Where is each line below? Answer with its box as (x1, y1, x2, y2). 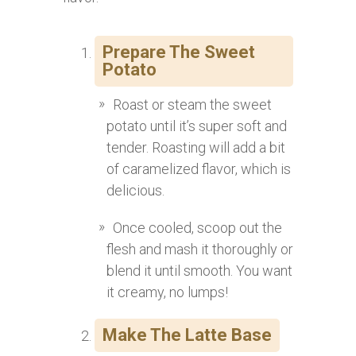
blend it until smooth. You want (106, 262, 292, 280)
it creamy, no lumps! (106, 284, 228, 301)
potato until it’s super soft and (106, 118, 287, 135)
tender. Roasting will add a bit (106, 139, 285, 157)
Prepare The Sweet (103, 42, 255, 63)
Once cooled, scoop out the (113, 219, 282, 237)
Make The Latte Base (103, 325, 272, 346)
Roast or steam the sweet (113, 96, 272, 114)
